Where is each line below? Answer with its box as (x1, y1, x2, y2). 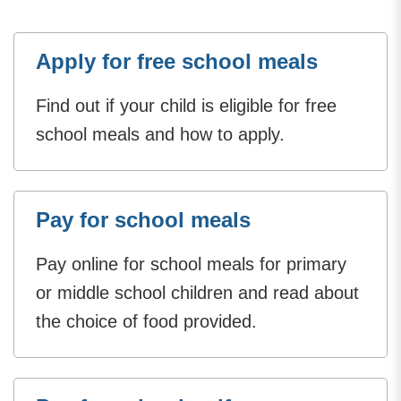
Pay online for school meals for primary (36, 253, 346, 274)
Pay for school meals (36, 207, 251, 232)
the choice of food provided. (36, 311, 257, 331)
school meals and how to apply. (36, 124, 285, 144)
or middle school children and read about (36, 282, 359, 303)
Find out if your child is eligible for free (36, 95, 337, 115)
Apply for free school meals (36, 48, 318, 73)
